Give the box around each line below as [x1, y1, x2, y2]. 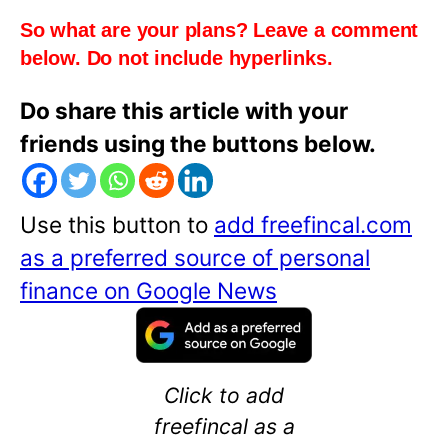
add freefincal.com [214, 211, 412, 239]
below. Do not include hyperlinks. [20, 47, 333, 70]
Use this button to [20, 211, 214, 239]
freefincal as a [153, 413, 295, 440]
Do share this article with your [20, 97, 348, 125]
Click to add [164, 382, 284, 409]
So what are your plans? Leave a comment [20, 19, 419, 42]
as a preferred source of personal [20, 244, 370, 272]
